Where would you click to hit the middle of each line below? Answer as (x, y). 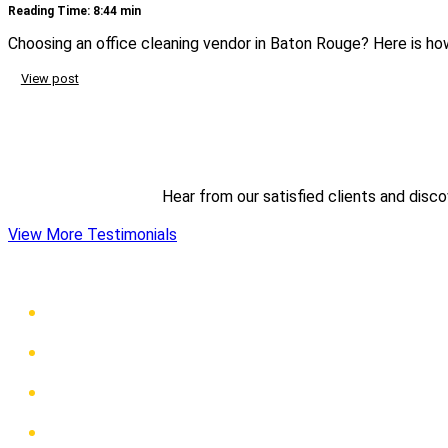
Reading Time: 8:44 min (74, 10)
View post (49, 79)
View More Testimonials (92, 234)
